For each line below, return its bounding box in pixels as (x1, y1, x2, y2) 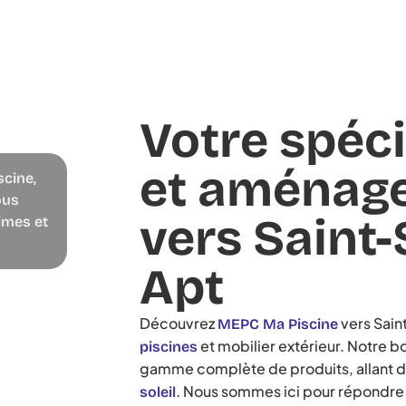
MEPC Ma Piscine (217, 314, 339, 333)
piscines (140, 337, 198, 355)
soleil (140, 382, 177, 401)
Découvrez (140, 313, 218, 333)
